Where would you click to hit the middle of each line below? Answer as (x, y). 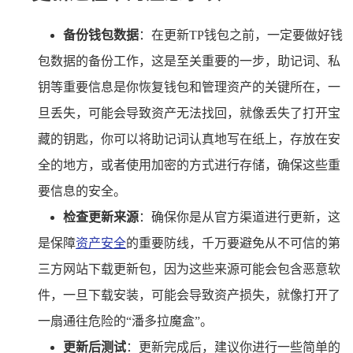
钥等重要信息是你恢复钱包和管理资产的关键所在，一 (189, 87)
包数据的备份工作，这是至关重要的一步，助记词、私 (189, 61)
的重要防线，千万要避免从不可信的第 (233, 243)
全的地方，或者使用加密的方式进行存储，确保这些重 (189, 165)
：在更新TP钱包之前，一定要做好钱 (241, 35)
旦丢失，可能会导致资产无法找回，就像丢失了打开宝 (189, 113)
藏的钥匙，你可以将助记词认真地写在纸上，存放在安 (189, 139)
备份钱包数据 (101, 35)
